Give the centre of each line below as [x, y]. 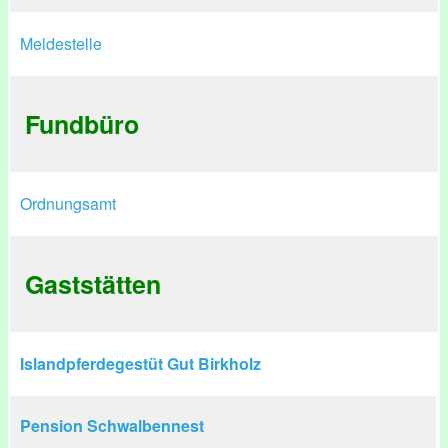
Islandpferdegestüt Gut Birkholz [140, 363]
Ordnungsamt [68, 203]
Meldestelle [61, 43]
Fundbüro [82, 124]
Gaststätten [93, 284]
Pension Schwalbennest [112, 425]
